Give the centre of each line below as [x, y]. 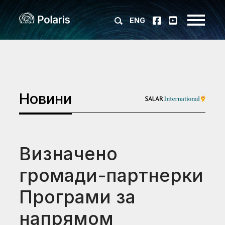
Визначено [69, 154]
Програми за [78, 197]
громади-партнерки [111, 175]
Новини [46, 99]
